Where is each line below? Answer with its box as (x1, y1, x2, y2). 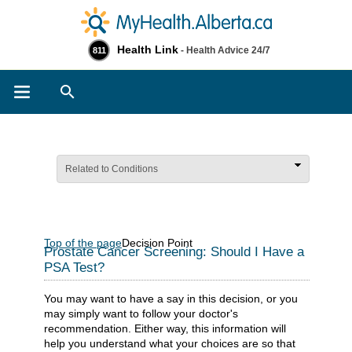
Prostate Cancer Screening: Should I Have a (44, 244, 304, 259)
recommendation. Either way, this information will (44, 321, 286, 335)
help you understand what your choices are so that (44, 336, 295, 350)
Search (96, 82, 130, 94)
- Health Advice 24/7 (178, 45, 270, 56)
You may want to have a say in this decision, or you (44, 291, 298, 305)
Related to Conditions (65, 163, 158, 174)
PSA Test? (44, 260, 104, 275)
